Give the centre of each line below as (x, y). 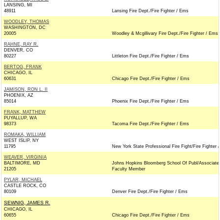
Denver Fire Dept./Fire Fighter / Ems (150, 192)
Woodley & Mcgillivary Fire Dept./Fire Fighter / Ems (165, 33)
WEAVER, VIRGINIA (25, 157)
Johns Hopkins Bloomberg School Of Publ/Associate (165, 163)
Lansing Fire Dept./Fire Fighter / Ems (150, 11)
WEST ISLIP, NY (21, 140)
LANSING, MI (18, 5)
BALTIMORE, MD (22, 163)
